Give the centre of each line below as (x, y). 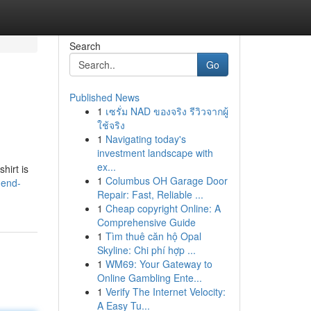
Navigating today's (145, 139)
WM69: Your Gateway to (159, 264)
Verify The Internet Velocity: (165, 292)
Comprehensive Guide (146, 222)
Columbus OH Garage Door (166, 180)
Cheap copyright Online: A (163, 208)
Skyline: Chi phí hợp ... (146, 250)
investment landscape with (155, 153)
